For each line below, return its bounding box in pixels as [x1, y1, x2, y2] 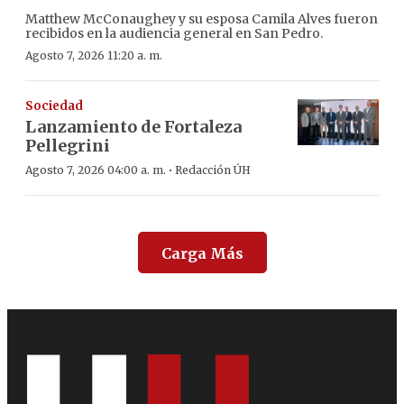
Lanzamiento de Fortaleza [25, 116, 242, 138]
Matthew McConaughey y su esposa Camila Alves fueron [25, 11, 378, 28]
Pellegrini [25, 135, 110, 157]
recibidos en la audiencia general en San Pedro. [25, 25, 323, 42]
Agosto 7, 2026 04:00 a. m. [25, 163, 166, 178]
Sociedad [25, 98, 83, 115]
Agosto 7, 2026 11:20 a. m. [25, 49, 162, 63]
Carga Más [161, 244, 243, 263]
